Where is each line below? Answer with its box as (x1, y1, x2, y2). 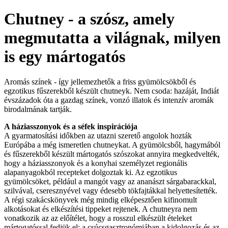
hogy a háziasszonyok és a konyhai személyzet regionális (4, 158, 187, 167)
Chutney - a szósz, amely (4, 10, 175, 28)
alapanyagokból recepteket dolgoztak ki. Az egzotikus (4, 167, 177, 177)
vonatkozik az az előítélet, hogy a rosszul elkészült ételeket (4, 213, 192, 222)
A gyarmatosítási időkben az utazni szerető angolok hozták (4, 131, 192, 140)
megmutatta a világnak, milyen (4, 28, 221, 47)
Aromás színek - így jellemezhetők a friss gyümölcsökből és (4, 77, 196, 86)
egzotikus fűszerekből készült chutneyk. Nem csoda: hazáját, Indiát (4, 86, 219, 95)
